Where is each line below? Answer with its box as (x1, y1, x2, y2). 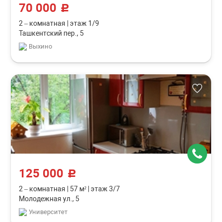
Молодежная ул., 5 (19, 195, 80, 203)
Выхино (29, 43, 53, 50)
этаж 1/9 (68, 19, 100, 27)
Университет (29, 208, 68, 216)
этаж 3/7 (89, 185, 120, 193)
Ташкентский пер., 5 (19, 29, 84, 37)
